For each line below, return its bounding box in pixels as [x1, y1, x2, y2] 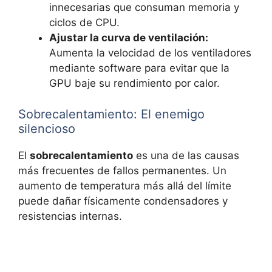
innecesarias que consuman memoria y [49, 1, 239, 14]
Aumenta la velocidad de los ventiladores [49, 47, 251, 59]
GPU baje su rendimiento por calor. [49, 77, 220, 90]
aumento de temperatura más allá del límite [18, 179, 231, 192]
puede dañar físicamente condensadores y [18, 194, 228, 207]
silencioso [18, 121, 75, 136]
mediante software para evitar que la [49, 62, 229, 75]
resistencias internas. [18, 209, 122, 222]
